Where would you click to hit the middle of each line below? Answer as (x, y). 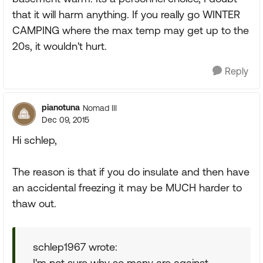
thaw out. (34, 203)
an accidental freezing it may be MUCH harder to (127, 188)
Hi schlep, (35, 140)
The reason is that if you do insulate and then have (131, 172)
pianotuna (61, 107)
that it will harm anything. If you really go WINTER (126, 14)
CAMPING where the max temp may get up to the (131, 30)
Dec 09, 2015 (65, 120)
